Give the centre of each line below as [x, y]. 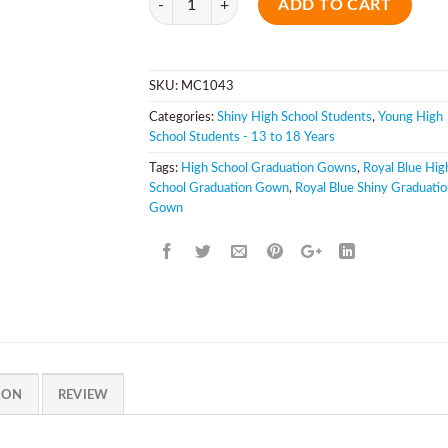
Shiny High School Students [294, 116]
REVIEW [83, 394]
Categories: [183, 116]
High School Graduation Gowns [269, 167]
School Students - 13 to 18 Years [242, 136]
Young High [410, 116]
